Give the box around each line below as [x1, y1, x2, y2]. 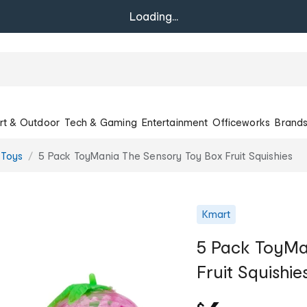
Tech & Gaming [64, 116, 137, 128]
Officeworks [212, 116, 271, 128]
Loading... [129, 10, 178, 23]
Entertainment [142, 116, 208, 128]
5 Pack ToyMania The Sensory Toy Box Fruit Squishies [38, 149, 293, 162]
